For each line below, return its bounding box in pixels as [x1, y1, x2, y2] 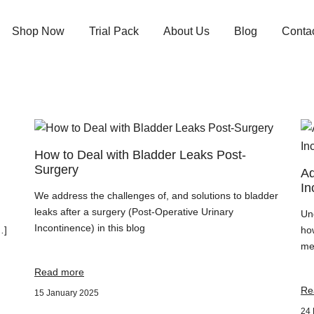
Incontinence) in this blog [34, 222, 145, 233]
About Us [163, 25, 210, 37]
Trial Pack [89, 25, 139, 37]
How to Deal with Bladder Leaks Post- [34, 148, 246, 162]
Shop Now [12, 25, 65, 37]
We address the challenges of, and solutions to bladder [34, 190, 278, 201]
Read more [34, 266, 84, 278]
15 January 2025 [34, 288, 99, 298]
